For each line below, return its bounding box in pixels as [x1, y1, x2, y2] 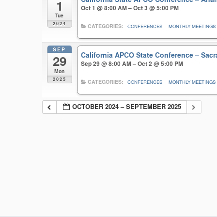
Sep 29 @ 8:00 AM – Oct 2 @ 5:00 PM [81, 59, 184, 68]
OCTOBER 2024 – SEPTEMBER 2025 [72, 102, 182, 111]
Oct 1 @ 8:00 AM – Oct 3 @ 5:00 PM [81, 3, 179, 13]
